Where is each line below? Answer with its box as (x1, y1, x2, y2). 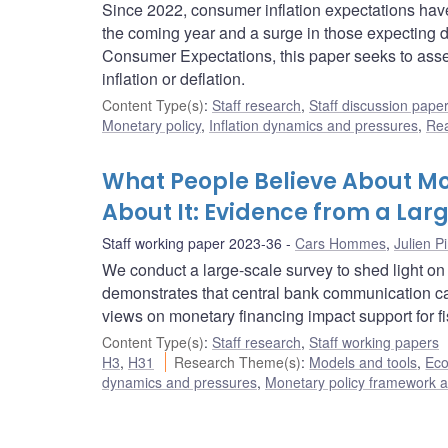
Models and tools (309, 352, 418, 373)
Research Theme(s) (174, 352, 302, 373)
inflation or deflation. (102, 67, 245, 91)
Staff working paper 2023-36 (102, 233, 282, 254)
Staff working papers (309, 332, 439, 353)
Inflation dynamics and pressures (209, 115, 418, 136)
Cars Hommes (295, 233, 386, 254)
